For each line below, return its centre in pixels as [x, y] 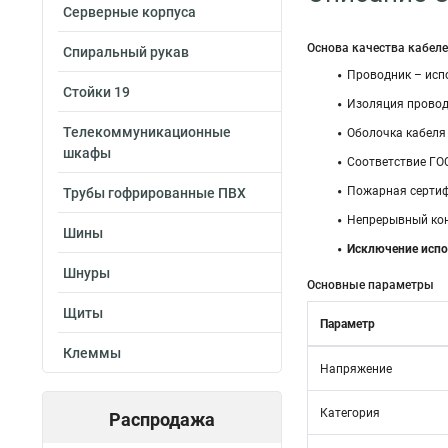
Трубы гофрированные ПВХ [154, 193]
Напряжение [356, 369]
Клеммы [92, 353]
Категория [350, 413]
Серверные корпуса [129, 12]
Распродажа [162, 419]
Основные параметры [370, 285]
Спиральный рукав [126, 52]
